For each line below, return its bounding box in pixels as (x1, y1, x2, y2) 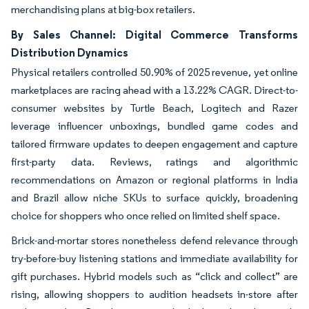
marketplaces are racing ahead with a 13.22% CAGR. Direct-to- (11, 83, 298, 97)
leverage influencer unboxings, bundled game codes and (11, 119, 298, 132)
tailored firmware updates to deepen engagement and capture (11, 137, 298, 150)
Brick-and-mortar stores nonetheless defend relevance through (11, 233, 298, 247)
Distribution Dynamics (11, 45, 128, 59)
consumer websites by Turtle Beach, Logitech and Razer (11, 101, 298, 114)
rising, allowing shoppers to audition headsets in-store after (11, 287, 298, 301)
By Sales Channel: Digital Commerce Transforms (11, 27, 298, 41)
